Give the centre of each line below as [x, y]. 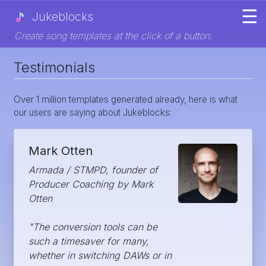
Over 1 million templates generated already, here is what [126, 99]
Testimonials [54, 67]
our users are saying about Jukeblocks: [93, 113]
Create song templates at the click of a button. [113, 36]
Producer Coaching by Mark [91, 184]
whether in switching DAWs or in [100, 255]
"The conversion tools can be [93, 227]
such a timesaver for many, [89, 241]
